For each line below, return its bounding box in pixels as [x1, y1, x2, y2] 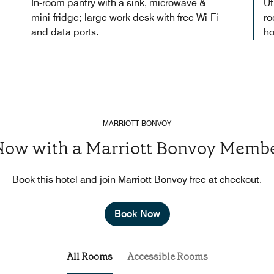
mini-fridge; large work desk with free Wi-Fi [31, 11, 218, 23]
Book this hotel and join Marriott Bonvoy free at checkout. [12, 173, 262, 185]
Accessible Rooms [127, 250, 208, 263]
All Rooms [66, 250, 113, 263]
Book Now [114, 207, 160, 220]
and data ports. [31, 26, 98, 38]
